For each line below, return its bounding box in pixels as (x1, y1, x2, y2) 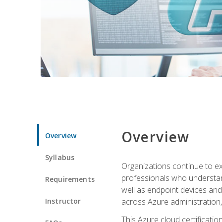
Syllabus (45, 152, 75, 162)
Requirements (45, 174, 95, 184)
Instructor (45, 196, 81, 206)
